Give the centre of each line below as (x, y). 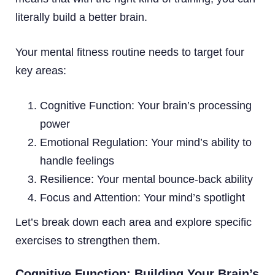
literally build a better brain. (81, 17)
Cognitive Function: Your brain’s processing (146, 105)
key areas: (41, 70)
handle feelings (77, 161)
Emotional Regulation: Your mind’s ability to (146, 142)
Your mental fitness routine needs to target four (130, 52)
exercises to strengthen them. (88, 240)
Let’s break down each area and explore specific (134, 222)
